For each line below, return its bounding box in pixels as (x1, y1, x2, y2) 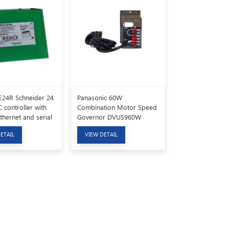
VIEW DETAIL (84, 130, 118, 138)
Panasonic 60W (77, 93, 122, 102)
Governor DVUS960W (77, 112, 141, 122)
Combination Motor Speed (77, 103, 157, 112)
